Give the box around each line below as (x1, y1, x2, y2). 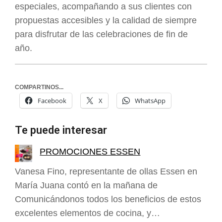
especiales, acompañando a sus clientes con (15, 1, 192, 12)
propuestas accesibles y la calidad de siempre (15, 15, 197, 26)
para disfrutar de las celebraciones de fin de (15, 29, 188, 40)
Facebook (38, 96, 66, 105)
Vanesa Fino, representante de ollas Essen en (15, 166, 197, 176)
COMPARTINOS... (15, 83, 63, 91)
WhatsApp (135, 96, 166, 105)
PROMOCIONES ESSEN (40, 146, 141, 157)
